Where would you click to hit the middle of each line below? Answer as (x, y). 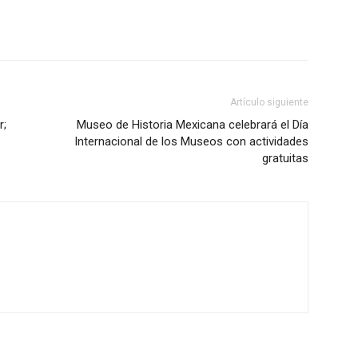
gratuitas (285, 158)
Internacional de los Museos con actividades (191, 141)
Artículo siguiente (269, 102)
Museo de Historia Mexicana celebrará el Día (193, 125)
